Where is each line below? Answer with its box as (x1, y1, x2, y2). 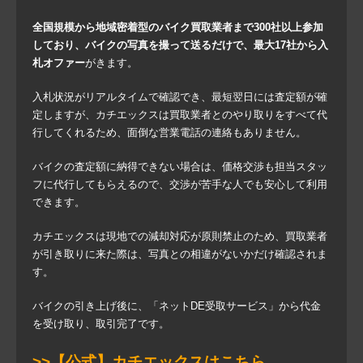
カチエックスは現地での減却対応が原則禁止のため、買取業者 (32, 230, 327, 243)
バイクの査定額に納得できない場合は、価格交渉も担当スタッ (32, 160, 327, 173)
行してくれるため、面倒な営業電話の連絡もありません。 (32, 126, 306, 139)
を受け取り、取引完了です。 (32, 318, 169, 331)
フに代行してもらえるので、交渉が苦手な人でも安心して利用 (32, 178, 327, 191)
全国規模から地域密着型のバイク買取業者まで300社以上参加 (32, 21, 323, 34)
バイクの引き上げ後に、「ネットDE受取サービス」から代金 (32, 300, 321, 313)
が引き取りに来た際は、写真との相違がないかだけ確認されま (32, 248, 327, 261)
